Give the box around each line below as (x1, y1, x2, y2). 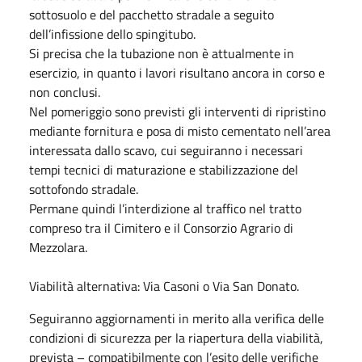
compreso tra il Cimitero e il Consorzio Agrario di (29, 217, 293, 238)
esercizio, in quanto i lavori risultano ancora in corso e (29, 62, 325, 82)
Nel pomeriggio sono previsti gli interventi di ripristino (29, 101, 326, 121)
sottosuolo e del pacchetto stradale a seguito (29, 4, 274, 24)
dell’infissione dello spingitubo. (29, 23, 196, 44)
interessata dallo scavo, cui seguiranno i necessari (29, 140, 303, 160)
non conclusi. (29, 82, 100, 102)
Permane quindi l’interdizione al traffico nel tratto (29, 198, 301, 218)
